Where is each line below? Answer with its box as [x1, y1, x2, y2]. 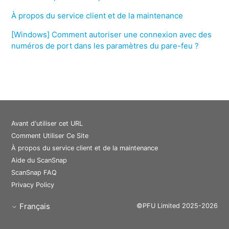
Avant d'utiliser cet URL [11, 120, 83, 128]
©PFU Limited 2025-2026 [136, 202, 218, 210]
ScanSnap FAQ [11, 169, 57, 177]
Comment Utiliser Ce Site [11, 132, 89, 140]
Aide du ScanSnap [11, 156, 67, 165]
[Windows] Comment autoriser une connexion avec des [11, 30, 212, 40]
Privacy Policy [11, 181, 55, 189]
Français [19, 201, 51, 211]
